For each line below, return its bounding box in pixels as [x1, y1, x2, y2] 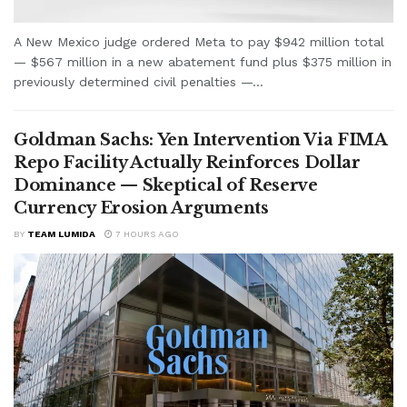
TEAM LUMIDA [27, 228, 95, 239]
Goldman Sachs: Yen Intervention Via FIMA [14, 129, 387, 150]
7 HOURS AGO [113, 228, 179, 239]
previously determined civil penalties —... [14, 74, 263, 89]
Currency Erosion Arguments [14, 197, 269, 218]
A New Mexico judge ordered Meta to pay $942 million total [14, 34, 384, 49]
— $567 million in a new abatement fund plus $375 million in [14, 54, 392, 69]
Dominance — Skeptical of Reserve [14, 174, 318, 195]
